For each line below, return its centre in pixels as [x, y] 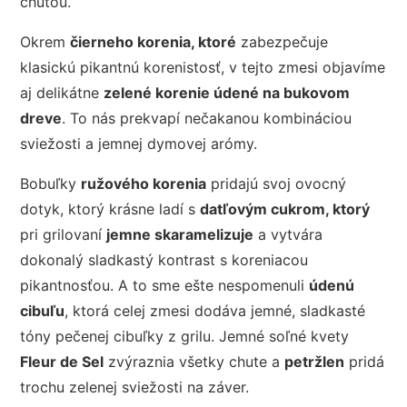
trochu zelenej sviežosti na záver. [135, 387]
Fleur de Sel [62, 362]
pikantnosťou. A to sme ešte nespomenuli [165, 286]
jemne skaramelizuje [180, 235]
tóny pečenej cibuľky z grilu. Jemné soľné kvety [185, 337]
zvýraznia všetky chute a [194, 362]
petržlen [315, 362]
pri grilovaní [64, 235]
